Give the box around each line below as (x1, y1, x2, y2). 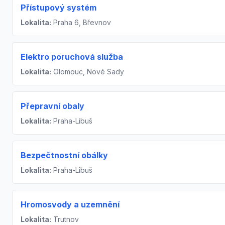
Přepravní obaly (21, 101, 84, 111)
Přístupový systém (21, 3, 96, 13)
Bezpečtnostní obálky (21, 150, 108, 160)
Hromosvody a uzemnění (21, 199, 120, 209)
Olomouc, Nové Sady (51, 67, 124, 76)
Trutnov (51, 215, 79, 223)
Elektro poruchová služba (21, 52, 123, 62)
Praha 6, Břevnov (51, 18, 111, 27)
